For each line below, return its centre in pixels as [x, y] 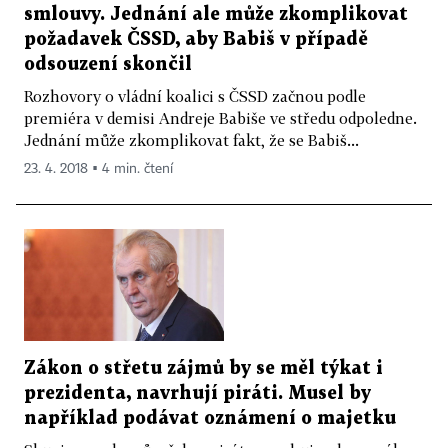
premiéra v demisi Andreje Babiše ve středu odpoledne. [220, 117]
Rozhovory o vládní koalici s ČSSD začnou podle [195, 95]
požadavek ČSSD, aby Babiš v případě [196, 39]
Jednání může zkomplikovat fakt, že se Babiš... [191, 139]
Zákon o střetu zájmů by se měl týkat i [203, 369]
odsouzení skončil [108, 64]
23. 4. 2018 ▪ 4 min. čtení [98, 168]
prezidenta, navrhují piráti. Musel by [197, 394]
